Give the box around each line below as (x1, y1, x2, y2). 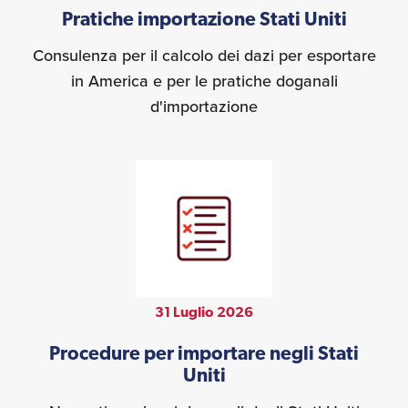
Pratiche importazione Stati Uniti (61, 10, 347, 30)
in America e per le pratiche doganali (70, 68, 338, 93)
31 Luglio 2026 (155, 305, 253, 321)
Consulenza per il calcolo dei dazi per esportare (32, 43, 376, 67)
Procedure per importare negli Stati (49, 344, 359, 364)
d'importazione (150, 94, 258, 118)
